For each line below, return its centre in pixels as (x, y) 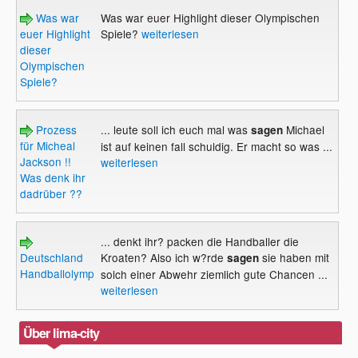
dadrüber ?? (52, 194)
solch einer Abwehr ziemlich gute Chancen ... (214, 274)
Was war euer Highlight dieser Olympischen (210, 18)
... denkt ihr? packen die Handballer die (199, 242)
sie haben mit (294, 258)
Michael (303, 130)
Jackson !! (46, 162)
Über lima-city (62, 333)
